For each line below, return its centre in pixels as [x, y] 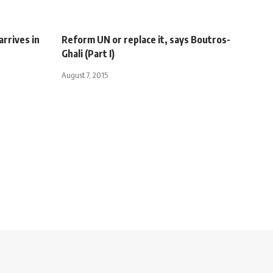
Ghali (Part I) [88, 53]
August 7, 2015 [85, 75]
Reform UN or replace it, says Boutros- [146, 39]
